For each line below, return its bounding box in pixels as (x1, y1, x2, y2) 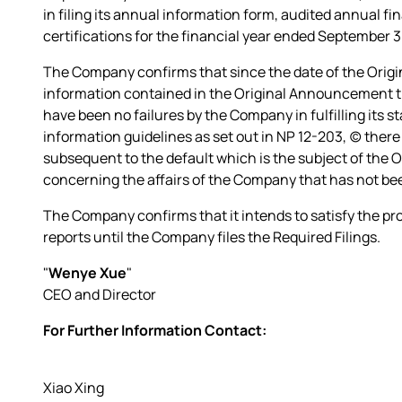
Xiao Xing (43, 377, 104, 398)
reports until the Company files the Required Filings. (43, 226, 380, 247)
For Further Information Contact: (43, 319, 267, 340)
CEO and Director (43, 284, 156, 304)
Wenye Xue (48, 262, 127, 283)
